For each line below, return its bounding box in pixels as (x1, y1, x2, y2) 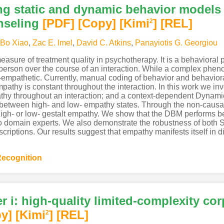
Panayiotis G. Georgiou (134, 38, 217, 47)
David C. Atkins (76, 38, 131, 47)
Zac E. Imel (32, 38, 72, 47)
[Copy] (77, 16, 116, 30)
